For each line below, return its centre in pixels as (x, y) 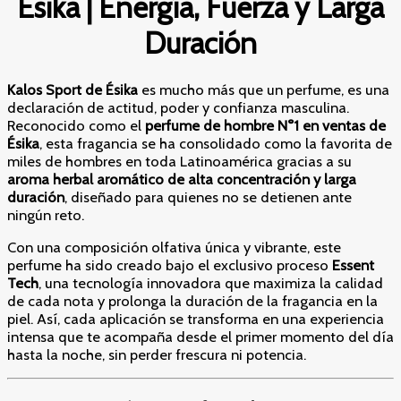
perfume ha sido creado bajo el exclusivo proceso (170, 265)
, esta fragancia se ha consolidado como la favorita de (216, 143)
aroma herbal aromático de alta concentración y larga (182, 179)
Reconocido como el (76, 125)
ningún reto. (46, 214)
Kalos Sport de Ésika (73, 89)
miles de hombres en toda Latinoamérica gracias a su (179, 161)
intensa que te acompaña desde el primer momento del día (200, 337)
